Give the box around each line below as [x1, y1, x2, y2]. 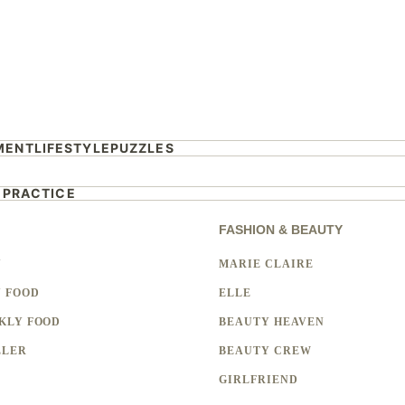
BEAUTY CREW [218, 344, 312, 357]
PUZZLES [109, 139, 174, 155]
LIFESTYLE [33, 139, 110, 155]
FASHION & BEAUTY [218, 221, 343, 237]
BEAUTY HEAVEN [218, 316, 325, 328]
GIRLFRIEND [218, 373, 298, 386]
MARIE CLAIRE [218, 258, 314, 270]
